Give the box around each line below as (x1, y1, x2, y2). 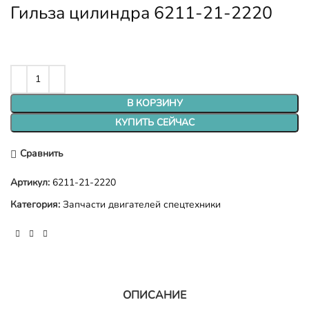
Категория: (10, 197, 60, 211)
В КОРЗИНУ (126, 96, 183, 110)
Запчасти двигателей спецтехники (63, 197, 221, 211)
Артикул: (10, 175, 52, 189)
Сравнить (19, 147, 63, 161)
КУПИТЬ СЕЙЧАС (114, 115, 195, 129)
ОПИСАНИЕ (123, 287, 186, 303)
